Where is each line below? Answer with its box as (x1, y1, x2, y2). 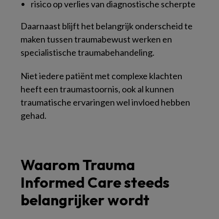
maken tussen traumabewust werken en (21, 34, 172, 44)
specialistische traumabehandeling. (21, 47, 154, 58)
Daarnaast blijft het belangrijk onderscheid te (21, 21, 193, 31)
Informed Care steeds (21, 173, 170, 192)
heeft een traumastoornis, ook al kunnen (21, 84, 174, 94)
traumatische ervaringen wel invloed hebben (21, 97, 190, 108)
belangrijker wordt (21, 191, 150, 209)
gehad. (21, 110, 46, 121)
